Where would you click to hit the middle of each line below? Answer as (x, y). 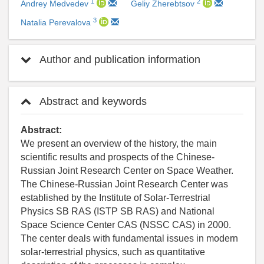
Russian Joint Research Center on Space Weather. (127, 171)
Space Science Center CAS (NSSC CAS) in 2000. (126, 225)
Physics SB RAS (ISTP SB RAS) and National (118, 212)
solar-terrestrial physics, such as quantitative (113, 252)
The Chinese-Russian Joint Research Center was (124, 184)
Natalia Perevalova (57, 23)
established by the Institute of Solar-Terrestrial (115, 198)
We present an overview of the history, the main (119, 144)
